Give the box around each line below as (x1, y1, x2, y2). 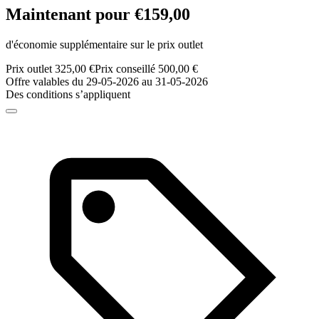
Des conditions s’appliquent (6, 88, 130, 101)
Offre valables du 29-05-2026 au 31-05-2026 (6, 75, 208, 88)
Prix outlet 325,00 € (6, 63, 95, 75)
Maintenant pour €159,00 (6, 5, 190, 24)
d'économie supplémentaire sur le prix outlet (6, 38, 203, 51)
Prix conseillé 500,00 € (95, 63, 198, 75)
